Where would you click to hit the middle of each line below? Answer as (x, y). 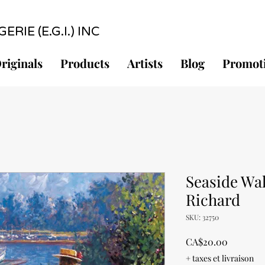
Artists (145, 63)
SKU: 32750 (202, 217)
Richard (213, 200)
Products (85, 63)
